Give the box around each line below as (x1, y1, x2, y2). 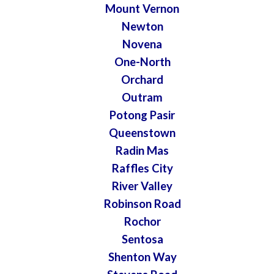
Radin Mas (116, 144, 169, 158)
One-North (114, 55, 171, 69)
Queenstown (109, 126, 176, 140)
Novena (122, 37, 163, 51)
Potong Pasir (109, 108, 176, 122)
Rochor (124, 215, 161, 229)
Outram (122, 91, 163, 105)
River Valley (112, 179, 173, 193)
